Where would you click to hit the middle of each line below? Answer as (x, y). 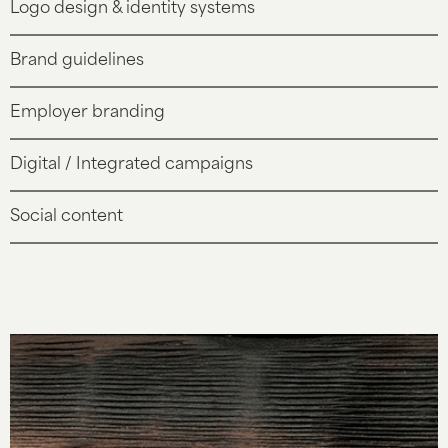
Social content (66, 217)
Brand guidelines (77, 61)
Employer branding (87, 113)
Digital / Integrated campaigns (131, 165)
